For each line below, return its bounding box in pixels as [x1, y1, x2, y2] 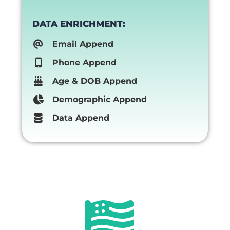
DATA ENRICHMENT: [32, 18, 125, 29]
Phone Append [52, 57, 117, 68]
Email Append [52, 39, 113, 49]
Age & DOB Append [52, 76, 137, 86]
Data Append [52, 113, 109, 123]
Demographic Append [52, 94, 147, 105]
